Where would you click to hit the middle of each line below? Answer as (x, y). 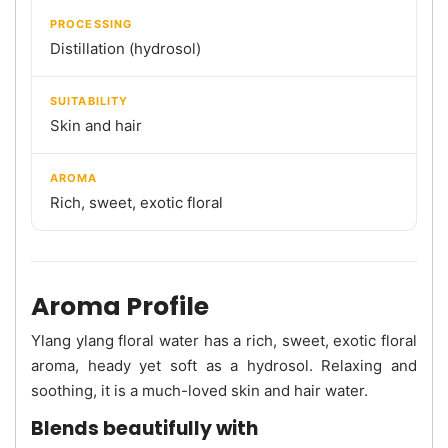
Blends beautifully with (144, 428)
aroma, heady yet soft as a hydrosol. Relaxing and (224, 365)
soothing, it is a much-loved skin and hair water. (199, 390)
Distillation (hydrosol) (125, 48)
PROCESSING (91, 23)
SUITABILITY (89, 100)
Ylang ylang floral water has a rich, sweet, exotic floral (224, 340)
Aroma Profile (120, 306)
